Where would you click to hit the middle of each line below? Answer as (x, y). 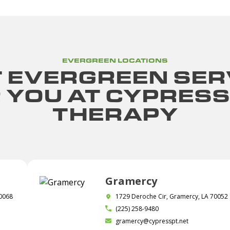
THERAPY (115, 113)
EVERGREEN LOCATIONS (115, 60)
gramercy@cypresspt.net (152, 221)
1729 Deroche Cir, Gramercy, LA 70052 (172, 196)
